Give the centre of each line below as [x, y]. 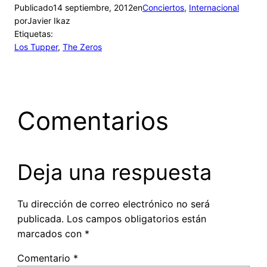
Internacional [214, 8]
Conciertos [163, 8]
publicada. [40, 219]
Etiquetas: [34, 34]
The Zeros [82, 47]
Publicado [34, 8]
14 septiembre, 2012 [93, 8]
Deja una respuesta [114, 173]
